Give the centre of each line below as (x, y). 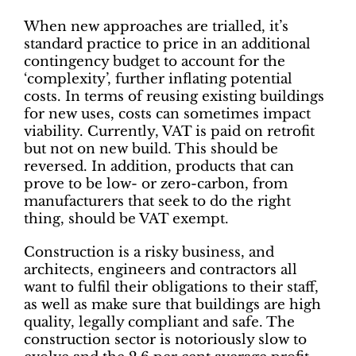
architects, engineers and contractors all (161, 269)
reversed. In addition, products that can (159, 166)
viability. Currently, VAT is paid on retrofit (169, 131)
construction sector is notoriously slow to (165, 339)
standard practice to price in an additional (167, 44)
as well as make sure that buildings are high (172, 304)
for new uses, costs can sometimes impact (167, 114)
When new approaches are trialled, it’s (156, 26)
